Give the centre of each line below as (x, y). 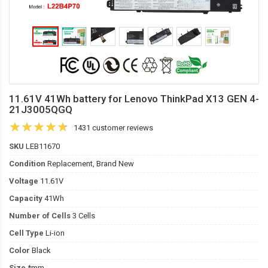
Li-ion (54, 233)
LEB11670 (42, 146)
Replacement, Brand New (90, 164)
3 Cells (83, 216)
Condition (27, 164)
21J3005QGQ (41, 109)
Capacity (26, 198)
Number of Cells (40, 216)
